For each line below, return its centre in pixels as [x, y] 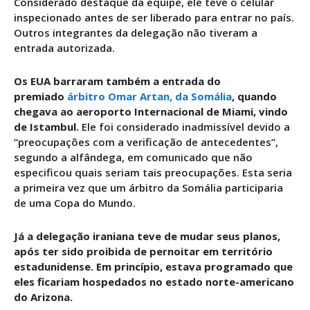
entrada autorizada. [64, 47]
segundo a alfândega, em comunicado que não [133, 157]
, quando [254, 96]
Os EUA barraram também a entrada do [117, 81]
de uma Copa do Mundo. [75, 202]
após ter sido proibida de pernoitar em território [143, 251]
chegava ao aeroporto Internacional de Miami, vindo [151, 111]
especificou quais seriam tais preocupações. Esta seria [153, 172]
